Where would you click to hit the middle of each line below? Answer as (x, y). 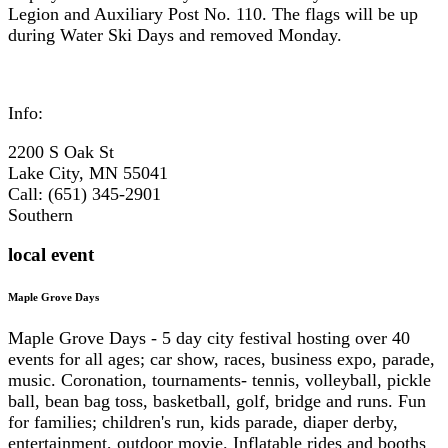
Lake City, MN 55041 (88, 172)
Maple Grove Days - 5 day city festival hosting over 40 (209, 338)
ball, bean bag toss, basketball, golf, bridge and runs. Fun (217, 401)
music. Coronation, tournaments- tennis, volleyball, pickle (219, 380)
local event (51, 255)
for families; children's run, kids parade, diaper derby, (203, 422)
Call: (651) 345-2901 (84, 193)
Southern (45, 214)
